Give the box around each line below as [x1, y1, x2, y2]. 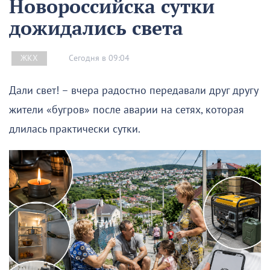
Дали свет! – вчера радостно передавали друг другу [9, 84, 258, 98]
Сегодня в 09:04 [69, 52, 130, 63]
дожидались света [9, 15, 183, 41]
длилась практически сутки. [9, 123, 140, 136]
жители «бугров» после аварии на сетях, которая [9, 104, 244, 117]
